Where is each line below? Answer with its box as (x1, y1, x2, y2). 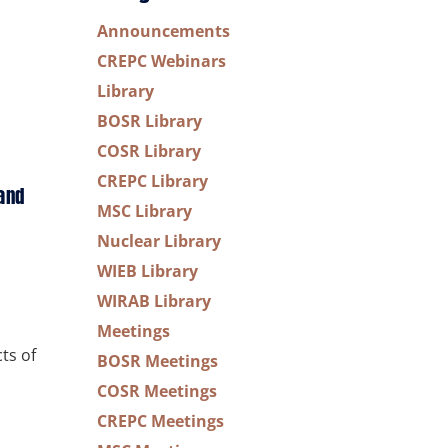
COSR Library (97, 140, 201, 162)
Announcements (97, 20, 230, 42)
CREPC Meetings (97, 410, 224, 432)
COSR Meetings (97, 380, 217, 402)
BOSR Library (97, 110, 202, 132)
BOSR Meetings (97, 350, 218, 372)
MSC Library (97, 200, 192, 222)
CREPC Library (97, 170, 208, 192)
